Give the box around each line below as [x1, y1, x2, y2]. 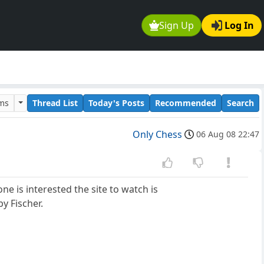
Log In [225, 19, 254, 32]
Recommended [155, 97, 216, 108]
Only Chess [133, 128, 182, 141]
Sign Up [159, 19, 194, 32]
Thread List [32, 97, 78, 108]
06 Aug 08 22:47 [196, 128, 259, 140]
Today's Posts [88, 97, 144, 108]
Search [227, 97, 254, 108]
